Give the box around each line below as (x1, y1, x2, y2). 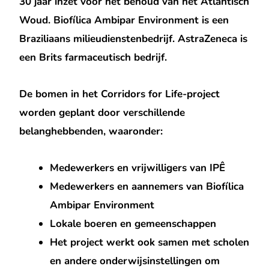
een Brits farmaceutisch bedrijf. (19, 50, 168, 65)
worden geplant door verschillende (19, 105, 186, 119)
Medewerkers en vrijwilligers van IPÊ (50, 160, 226, 175)
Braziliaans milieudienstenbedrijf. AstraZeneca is (19, 32, 248, 46)
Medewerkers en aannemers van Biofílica (50, 179, 244, 193)
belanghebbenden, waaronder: (19, 124, 163, 138)
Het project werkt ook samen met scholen (50, 235, 250, 249)
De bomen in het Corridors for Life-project (19, 86, 220, 101)
